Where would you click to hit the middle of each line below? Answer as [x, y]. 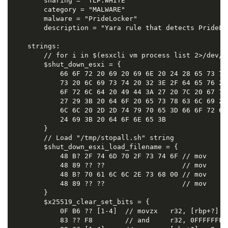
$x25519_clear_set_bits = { [80, 202]
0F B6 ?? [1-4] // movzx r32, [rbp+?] [115, 211]
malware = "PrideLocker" [74, 19]
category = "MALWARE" [68, 10]
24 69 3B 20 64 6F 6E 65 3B [88, 120]
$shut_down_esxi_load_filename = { [94, 147]
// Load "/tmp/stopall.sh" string [92, 138]
